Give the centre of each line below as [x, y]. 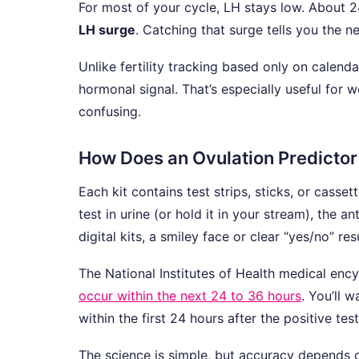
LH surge [107, 29]
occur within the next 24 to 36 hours [190, 295]
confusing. [110, 111]
